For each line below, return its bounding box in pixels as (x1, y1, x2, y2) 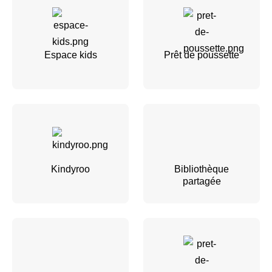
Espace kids (44, 49, 97, 60)
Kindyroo (51, 163, 90, 174)
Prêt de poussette (164, 49, 239, 60)
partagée (182, 175, 221, 186)
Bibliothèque (174, 163, 229, 174)
